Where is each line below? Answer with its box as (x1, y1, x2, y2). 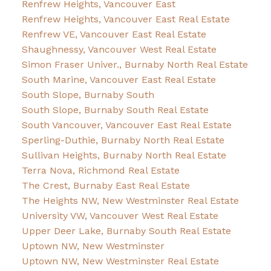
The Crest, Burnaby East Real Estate (21, 180, 190, 192)
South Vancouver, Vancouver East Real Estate (21, 119, 232, 131)
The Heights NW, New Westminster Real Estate (21, 195, 239, 207)
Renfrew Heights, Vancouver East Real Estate (21, 13, 230, 25)
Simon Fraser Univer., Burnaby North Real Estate (21, 59, 248, 71)
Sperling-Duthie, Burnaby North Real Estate (21, 134, 224, 146)
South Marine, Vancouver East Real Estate (21, 74, 216, 86)
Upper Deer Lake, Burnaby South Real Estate (21, 225, 231, 237)
